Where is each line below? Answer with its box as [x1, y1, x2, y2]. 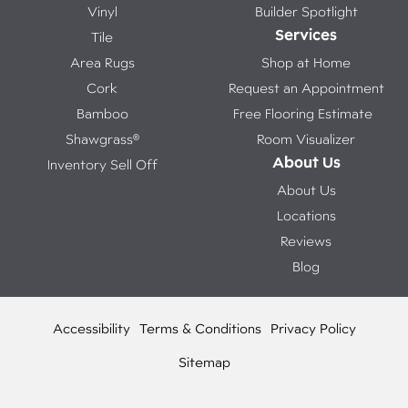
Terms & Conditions [138, 321, 261, 337]
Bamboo [76, 106, 128, 122]
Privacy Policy [270, 321, 356, 337]
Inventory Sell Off [46, 157, 158, 173]
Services [275, 25, 337, 45]
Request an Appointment [228, 80, 384, 97]
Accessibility [52, 320, 130, 336]
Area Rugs [69, 55, 135, 71]
